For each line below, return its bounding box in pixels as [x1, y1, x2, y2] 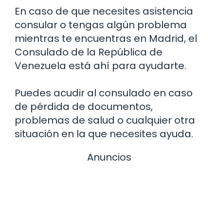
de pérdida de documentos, [15, 100, 153, 114]
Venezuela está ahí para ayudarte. [15, 59, 186, 73]
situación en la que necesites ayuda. [15, 127, 193, 141]
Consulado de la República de [15, 45, 163, 59]
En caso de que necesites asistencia [15, 4, 193, 18]
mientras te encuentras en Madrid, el [15, 32, 197, 46]
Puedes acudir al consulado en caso [15, 86, 193, 100]
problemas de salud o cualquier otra [15, 113, 195, 127]
